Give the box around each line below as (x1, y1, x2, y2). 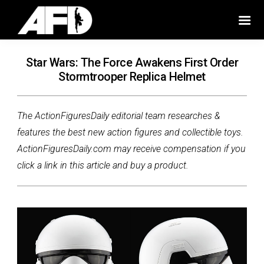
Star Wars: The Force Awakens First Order (26, 55, 238, 70)
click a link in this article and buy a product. (16, 160, 189, 171)
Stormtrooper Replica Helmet (58, 70, 206, 84)
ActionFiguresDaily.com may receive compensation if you (16, 143, 246, 155)
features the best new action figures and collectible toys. (16, 127, 246, 138)
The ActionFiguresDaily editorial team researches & (16, 110, 220, 122)
